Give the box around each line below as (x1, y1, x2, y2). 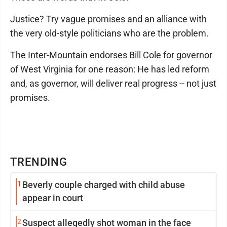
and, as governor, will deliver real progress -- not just (10, 78, 216, 89)
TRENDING (10, 155, 68, 168)
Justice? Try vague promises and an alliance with (10, 13, 207, 24)
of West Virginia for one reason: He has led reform (10, 63, 209, 74)
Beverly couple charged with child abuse (22, 179, 185, 190)
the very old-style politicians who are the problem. (10, 27, 209, 39)
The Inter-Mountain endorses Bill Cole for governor (10, 49, 212, 60)
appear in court (22, 192, 83, 203)
